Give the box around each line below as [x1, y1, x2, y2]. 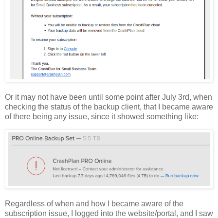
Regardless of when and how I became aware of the [5, 199, 183, 208]
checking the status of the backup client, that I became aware [5, 102, 213, 111]
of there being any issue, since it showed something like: [5, 112, 199, 121]
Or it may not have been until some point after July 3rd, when [5, 92, 212, 101]
